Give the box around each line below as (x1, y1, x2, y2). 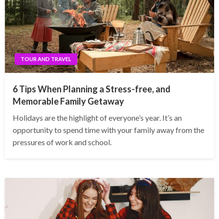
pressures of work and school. (13, 137, 111, 147)
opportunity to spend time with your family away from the (13, 125, 204, 135)
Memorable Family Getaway (13, 96, 124, 107)
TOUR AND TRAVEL (21, 56, 71, 63)
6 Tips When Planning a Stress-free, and (13, 84, 171, 95)
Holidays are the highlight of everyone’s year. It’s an (13, 113, 182, 123)
